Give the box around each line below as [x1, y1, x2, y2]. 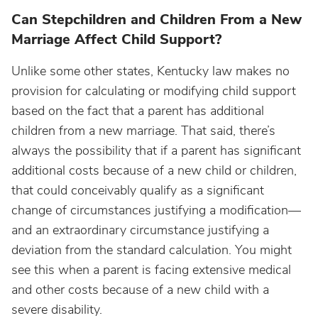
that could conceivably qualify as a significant [11, 182, 264, 199]
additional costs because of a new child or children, [11, 162, 297, 179]
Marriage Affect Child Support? [11, 30, 221, 49]
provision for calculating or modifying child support [11, 82, 296, 99]
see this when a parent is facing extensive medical [11, 261, 291, 278]
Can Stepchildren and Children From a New [11, 10, 302, 29]
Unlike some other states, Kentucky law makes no [11, 62, 290, 79]
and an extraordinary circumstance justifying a [11, 221, 269, 238]
